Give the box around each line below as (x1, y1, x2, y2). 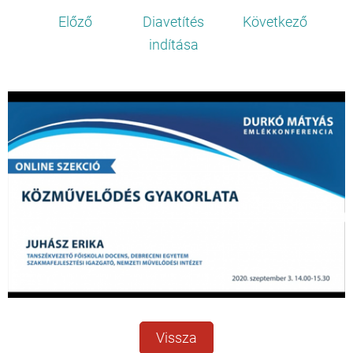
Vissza (156, 329, 197, 346)
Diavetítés (143, 14, 204, 31)
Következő (242, 14, 307, 31)
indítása (148, 37, 199, 54)
